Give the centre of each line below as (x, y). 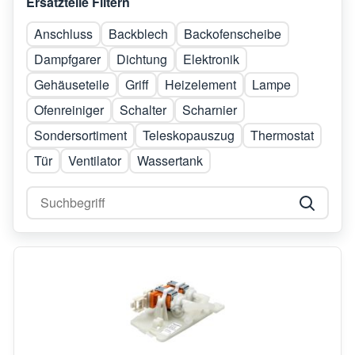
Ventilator (95, 160)
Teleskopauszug (189, 135)
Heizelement (200, 84)
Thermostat (282, 135)
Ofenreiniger (69, 109)
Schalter (143, 109)
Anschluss (63, 33)
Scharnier (210, 109)
